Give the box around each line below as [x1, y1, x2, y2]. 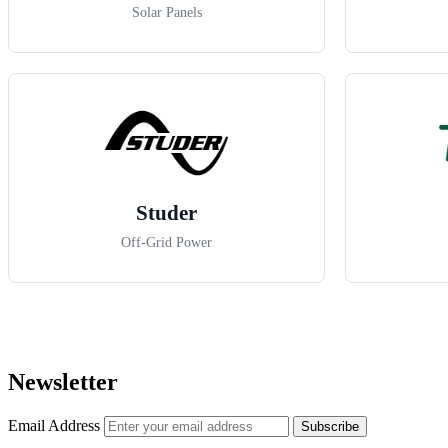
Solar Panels [131, 5, 202, 21]
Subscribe [301, 419, 359, 435]
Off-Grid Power [121, 235, 212, 251]
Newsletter [8, 369, 118, 396]
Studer [136, 201, 197, 226]
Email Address [8, 417, 104, 435]
